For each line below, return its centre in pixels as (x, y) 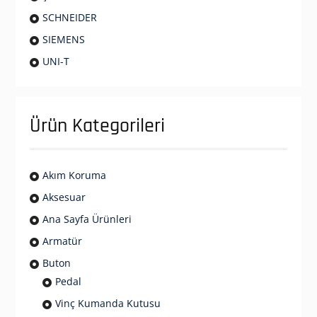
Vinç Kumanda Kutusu (108, 303)
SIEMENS (63, 39)
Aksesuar (64, 197)
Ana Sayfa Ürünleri (87, 219)
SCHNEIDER (69, 17)
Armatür (62, 241)
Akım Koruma (74, 175)
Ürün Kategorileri (97, 126)
